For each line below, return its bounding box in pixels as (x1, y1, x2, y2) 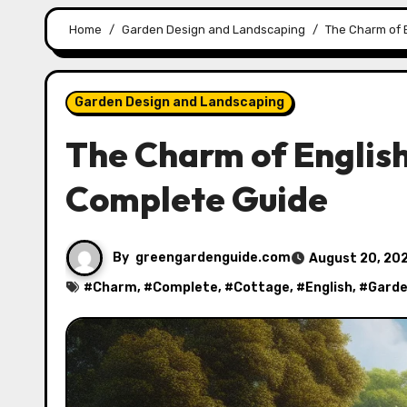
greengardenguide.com (135, 249, 291, 265)
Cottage (233, 280, 290, 295)
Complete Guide (65, 177, 328, 221)
